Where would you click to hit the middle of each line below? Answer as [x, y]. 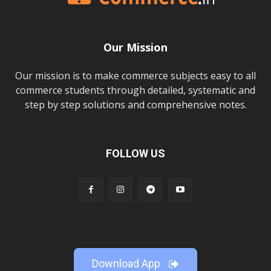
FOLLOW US [135, 154]
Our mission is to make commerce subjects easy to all [135, 76]
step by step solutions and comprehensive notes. [135, 105]
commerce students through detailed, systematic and [135, 90]
